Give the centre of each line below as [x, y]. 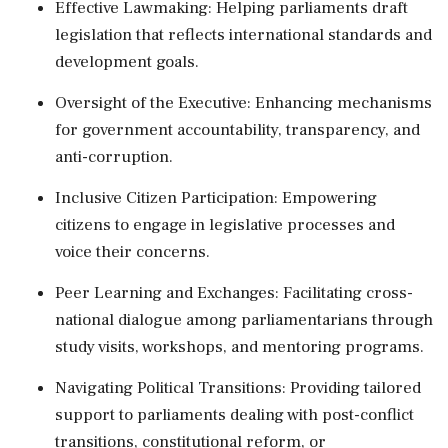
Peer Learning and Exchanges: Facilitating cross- [234, 292]
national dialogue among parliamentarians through [244, 319]
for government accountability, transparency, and [237, 129]
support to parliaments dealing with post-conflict [234, 414]
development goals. [127, 61]
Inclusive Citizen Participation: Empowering [216, 197]
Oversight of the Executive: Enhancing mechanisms [243, 102]
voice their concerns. [132, 251]
